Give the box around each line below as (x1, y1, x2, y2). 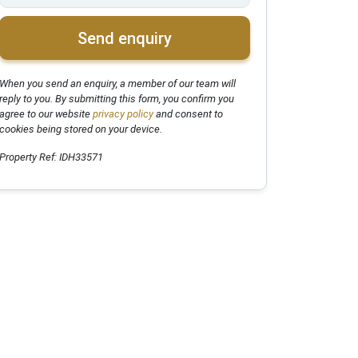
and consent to (153, 108, 223, 121)
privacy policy (90, 108, 153, 121)
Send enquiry (78, 28, 172, 48)
